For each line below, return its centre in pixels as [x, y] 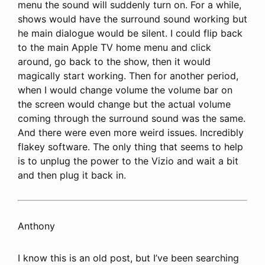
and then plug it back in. [72, 175]
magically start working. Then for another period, [128, 75]
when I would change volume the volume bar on [125, 90]
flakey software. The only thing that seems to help [130, 146]
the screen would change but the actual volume [124, 104]
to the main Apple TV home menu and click [114, 47]
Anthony [36, 226]
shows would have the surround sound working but [132, 19]
